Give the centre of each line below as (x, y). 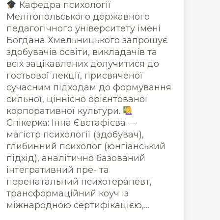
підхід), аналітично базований (76, 158)
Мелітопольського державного (78, 17)
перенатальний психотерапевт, (79, 182)
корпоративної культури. (65, 111)
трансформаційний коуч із (68, 193)
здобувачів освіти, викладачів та (82, 52)
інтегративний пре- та (58, 170)
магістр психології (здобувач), (75, 135)
